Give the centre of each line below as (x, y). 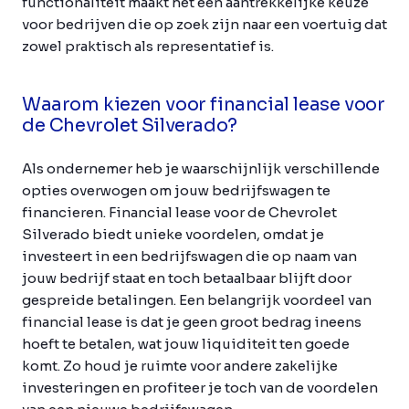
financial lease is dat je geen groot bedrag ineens (192, 322)
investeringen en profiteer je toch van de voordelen (200, 388)
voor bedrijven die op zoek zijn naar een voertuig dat (204, 24)
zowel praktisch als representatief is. (148, 46)
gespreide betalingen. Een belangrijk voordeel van (197, 300)
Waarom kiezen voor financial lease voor (204, 105)
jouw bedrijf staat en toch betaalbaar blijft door (187, 278)
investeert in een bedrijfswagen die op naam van (189, 256)
